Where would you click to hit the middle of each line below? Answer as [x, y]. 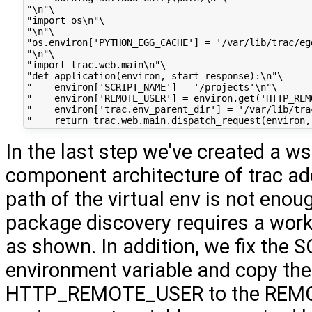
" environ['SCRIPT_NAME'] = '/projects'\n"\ [151, 87]
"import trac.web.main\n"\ [96, 64]
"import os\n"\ [65, 20]
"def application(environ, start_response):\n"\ [154, 76]
